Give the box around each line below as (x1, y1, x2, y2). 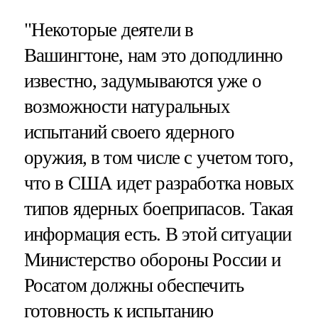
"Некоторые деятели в (23, 19, 194, 41)
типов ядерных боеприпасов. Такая (23, 198, 293, 220)
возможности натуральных (23, 96, 230, 118)
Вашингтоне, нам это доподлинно (23, 45, 283, 67)
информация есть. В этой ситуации (23, 224, 292, 246)
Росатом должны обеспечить (23, 275, 244, 297)
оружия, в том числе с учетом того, (23, 147, 293, 169)
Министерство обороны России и (23, 249, 280, 271)
